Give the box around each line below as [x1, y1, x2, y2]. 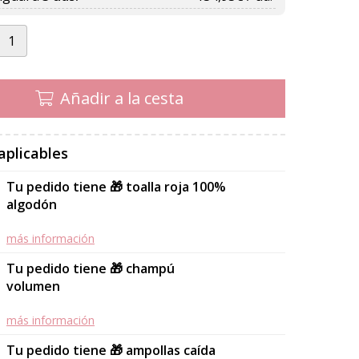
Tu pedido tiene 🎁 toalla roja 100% [6, 177, 226, 196]
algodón [6, 195, 57, 213]
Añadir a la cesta [59, 87, 184, 109]
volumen [6, 276, 60, 295]
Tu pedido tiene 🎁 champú [6, 259, 175, 277]
